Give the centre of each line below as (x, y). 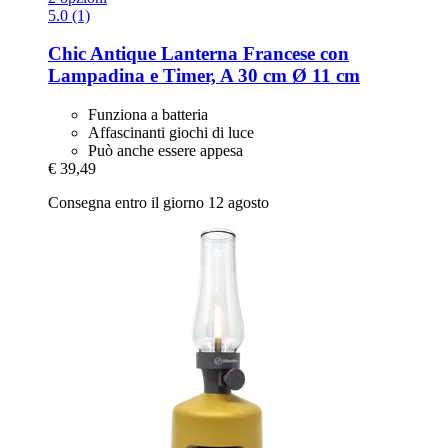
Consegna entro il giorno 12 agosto (158, 203)
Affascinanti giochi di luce (171, 133)
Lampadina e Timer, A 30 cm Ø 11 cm (204, 76)
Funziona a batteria (148, 115)
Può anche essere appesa (165, 151)
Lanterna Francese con (252, 54)
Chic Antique (102, 54)
